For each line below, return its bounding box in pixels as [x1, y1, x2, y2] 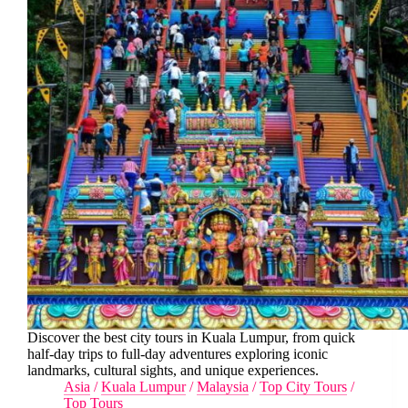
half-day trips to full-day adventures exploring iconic [27, 345, 328, 362]
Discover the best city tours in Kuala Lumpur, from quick [27, 329, 355, 345]
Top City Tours [260, 378, 347, 394]
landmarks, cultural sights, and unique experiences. [27, 362, 319, 378]
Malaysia [197, 378, 249, 394]
